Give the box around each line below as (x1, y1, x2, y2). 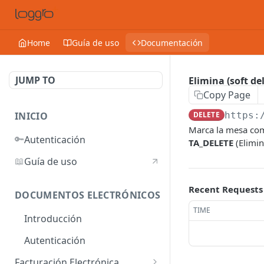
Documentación (141, 37, 203, 48)
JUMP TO (15, 74, 55, 87)
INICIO (15, 110, 48, 123)
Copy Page (203, 88, 250, 101)
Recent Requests (189, 183, 263, 195)
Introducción (24, 212, 82, 226)
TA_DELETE (189, 137, 233, 148)
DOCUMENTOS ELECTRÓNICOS (15, 189, 161, 202)
